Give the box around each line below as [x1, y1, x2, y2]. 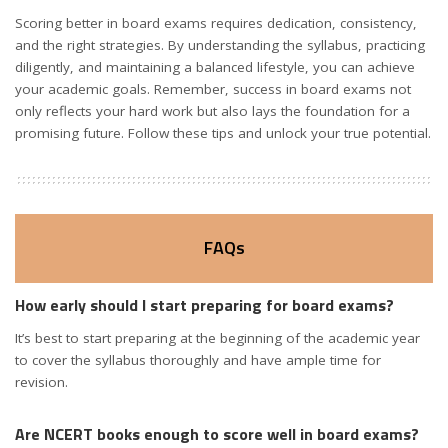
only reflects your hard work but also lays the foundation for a [15, 101, 410, 120]
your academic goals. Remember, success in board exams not [15, 79, 411, 98]
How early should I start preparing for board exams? [15, 292, 394, 317]
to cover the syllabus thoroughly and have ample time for [15, 351, 381, 370]
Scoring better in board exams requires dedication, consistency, [15, 13, 417, 32]
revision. [15, 373, 68, 392]
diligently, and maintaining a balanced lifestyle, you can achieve [15, 57, 415, 76]
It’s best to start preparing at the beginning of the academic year [15, 329, 420, 348]
